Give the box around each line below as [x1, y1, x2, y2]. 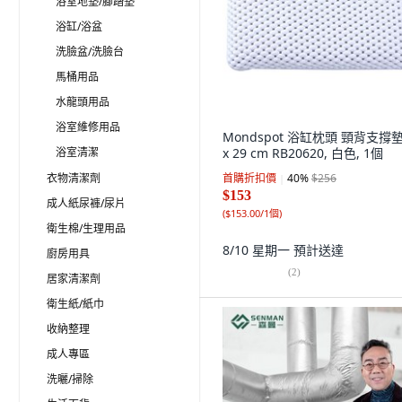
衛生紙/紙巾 [47, 296, 104, 311]
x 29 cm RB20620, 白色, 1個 [223, 144, 383, 162]
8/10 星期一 [223, 241, 293, 258]
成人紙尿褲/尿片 [47, 196, 126, 211]
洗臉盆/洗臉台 [56, 44, 124, 59]
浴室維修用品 [56, 119, 120, 135]
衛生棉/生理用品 [47, 221, 126, 236]
